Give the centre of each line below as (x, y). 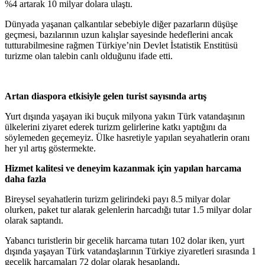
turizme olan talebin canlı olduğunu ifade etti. (89, 56)
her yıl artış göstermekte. (50, 148)
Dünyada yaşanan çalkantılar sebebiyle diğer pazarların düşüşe (121, 24)
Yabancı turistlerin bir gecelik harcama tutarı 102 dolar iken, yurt (125, 241)
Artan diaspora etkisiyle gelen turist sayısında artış (106, 96)
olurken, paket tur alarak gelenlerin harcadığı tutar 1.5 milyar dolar (128, 210)
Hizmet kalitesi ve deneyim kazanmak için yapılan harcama (123, 169)
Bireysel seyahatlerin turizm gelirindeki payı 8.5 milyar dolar (117, 199)
